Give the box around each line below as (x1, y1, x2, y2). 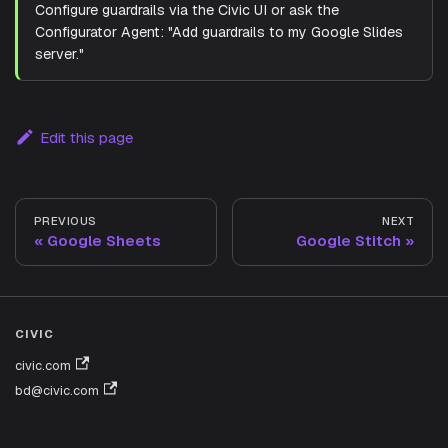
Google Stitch (296, 230, 401, 250)
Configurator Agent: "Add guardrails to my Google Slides (34, 23, 403, 42)
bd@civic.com (15, 381, 99, 399)
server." (34, 45, 84, 64)
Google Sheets (47, 230, 161, 250)
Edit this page (39, 128, 133, 148)
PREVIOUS (34, 214, 97, 229)
